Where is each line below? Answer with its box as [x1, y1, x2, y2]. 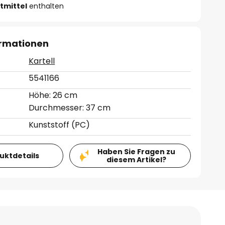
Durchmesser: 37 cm [29, 102, 111, 114]
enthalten [27, 1, 64, 11]
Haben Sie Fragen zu [97, 147, 175, 157]
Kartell [29, 55, 55, 67]
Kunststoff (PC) [29, 119, 90, 131]
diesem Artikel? [106, 155, 166, 165]
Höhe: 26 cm [29, 89, 78, 101]
